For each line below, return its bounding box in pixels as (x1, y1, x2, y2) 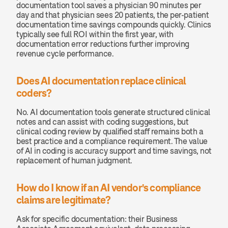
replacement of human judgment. (16, 156, 132, 165)
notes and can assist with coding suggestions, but (16, 117, 189, 126)
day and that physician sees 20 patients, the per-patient (16, 10, 209, 19)
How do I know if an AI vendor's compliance (16, 182, 201, 193)
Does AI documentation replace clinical (16, 75, 186, 87)
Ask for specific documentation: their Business (16, 214, 178, 223)
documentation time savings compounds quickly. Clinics (16, 20, 211, 29)
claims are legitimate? (16, 194, 111, 206)
